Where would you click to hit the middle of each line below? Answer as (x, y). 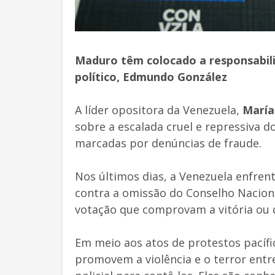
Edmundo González (175, 76)
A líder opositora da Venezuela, (159, 110)
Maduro (96, 60)
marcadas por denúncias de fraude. (168, 143)
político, (99, 76)
